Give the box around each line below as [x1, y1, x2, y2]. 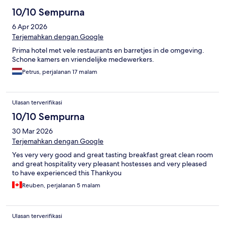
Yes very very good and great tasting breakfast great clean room [12, 150, 213, 159]
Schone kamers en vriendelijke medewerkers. [12, 54, 154, 64]
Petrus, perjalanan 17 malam [22, 67, 97, 76]
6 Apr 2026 [12, 22, 47, 31]
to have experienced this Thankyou [12, 168, 122, 177]
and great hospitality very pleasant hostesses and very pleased [12, 159, 207, 168]
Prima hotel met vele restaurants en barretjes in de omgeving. [12, 45, 204, 55]
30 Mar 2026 [12, 126, 53, 136]
